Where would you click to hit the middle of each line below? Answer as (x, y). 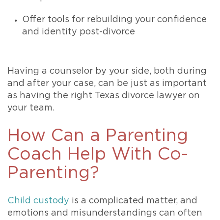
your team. (31, 108)
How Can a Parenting (98, 136)
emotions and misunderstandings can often (105, 213)
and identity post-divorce (79, 32)
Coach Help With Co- (98, 155)
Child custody (38, 201)
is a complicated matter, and (133, 201)
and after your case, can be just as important (107, 84)
